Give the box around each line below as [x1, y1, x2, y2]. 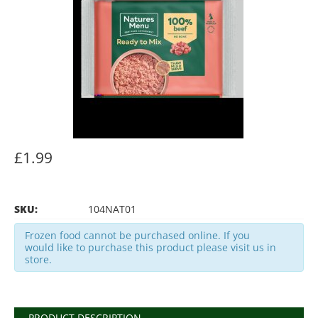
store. [25, 253, 52, 267]
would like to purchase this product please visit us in [25, 241, 276, 255]
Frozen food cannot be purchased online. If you [25, 229, 250, 243]
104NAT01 [85, 202, 136, 216]
